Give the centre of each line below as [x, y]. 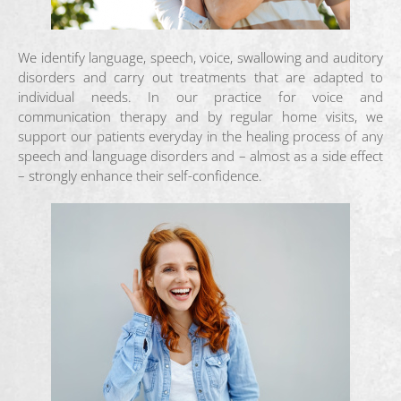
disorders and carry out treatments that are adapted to [200, 77]
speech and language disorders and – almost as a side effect [200, 156]
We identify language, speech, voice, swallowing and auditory [200, 57]
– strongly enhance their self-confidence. [140, 175]
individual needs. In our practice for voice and [200, 97]
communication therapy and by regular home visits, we [200, 116]
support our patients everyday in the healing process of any [200, 136]
